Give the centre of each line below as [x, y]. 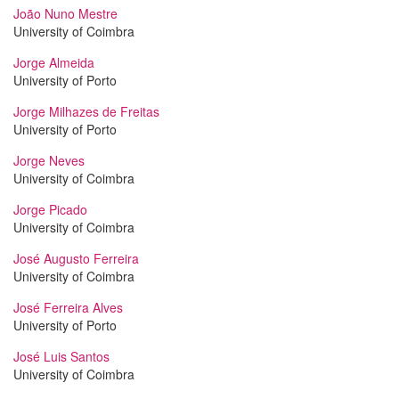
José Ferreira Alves [68, 307]
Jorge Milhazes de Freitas [86, 111]
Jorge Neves [49, 160]
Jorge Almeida [54, 62]
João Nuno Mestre [65, 13]
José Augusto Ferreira [76, 258]
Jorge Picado [50, 209]
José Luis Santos [61, 356]
